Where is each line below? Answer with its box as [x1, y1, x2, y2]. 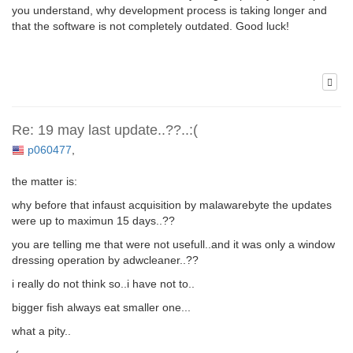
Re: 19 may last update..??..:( [12, 122, 198, 139]
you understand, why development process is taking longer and [12, 3, 327, 17]
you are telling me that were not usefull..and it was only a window [12, 238, 335, 251]
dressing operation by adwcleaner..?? [12, 254, 199, 267]
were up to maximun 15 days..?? [12, 214, 175, 228]
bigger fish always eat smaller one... [12, 301, 191, 314]
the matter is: [12, 175, 77, 188]
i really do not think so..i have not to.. [12, 277, 195, 291]
